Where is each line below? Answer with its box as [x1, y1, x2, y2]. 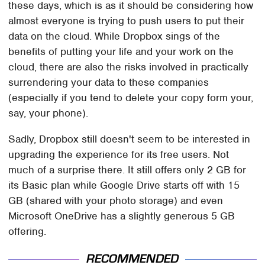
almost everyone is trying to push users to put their [8, 14, 245, 27]
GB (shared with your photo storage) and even [8, 193, 224, 207]
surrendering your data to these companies [8, 75, 209, 89]
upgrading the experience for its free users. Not [8, 147, 230, 161]
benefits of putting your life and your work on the [8, 44, 234, 58]
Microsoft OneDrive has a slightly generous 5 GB [8, 209, 235, 222]
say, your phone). [8, 106, 89, 119]
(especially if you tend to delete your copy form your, [8, 91, 254, 104]
